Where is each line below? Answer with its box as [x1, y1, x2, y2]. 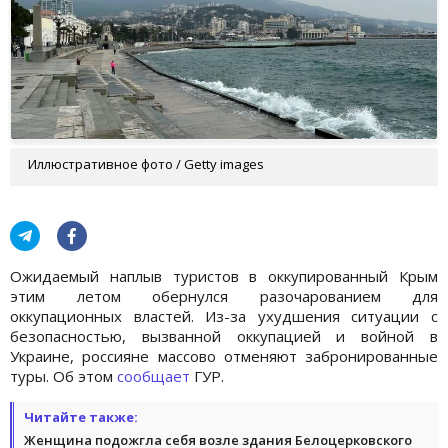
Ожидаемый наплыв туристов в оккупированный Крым [10, 265, 438, 286]
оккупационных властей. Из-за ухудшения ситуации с [10, 305, 438, 326]
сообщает [117, 365, 190, 386]
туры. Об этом [10, 365, 117, 386]
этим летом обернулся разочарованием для [10, 285, 438, 306]
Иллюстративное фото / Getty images [28, 154, 264, 173]
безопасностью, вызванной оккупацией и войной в [10, 325, 438, 346]
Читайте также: [24, 407, 138, 426]
